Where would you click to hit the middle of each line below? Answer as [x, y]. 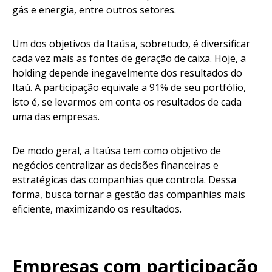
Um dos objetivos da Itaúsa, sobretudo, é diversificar [131, 43]
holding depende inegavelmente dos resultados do [127, 73]
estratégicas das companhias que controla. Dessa [124, 179]
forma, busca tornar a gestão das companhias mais [129, 194]
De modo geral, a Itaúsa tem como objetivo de [117, 150]
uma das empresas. [57, 116]
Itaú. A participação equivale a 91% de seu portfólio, [129, 87]
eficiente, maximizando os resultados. [98, 209]
